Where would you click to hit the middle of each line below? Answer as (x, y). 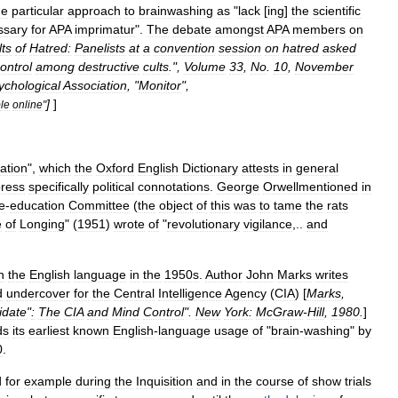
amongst (239, 29)
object (176, 205)
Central (134, 293)
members (319, 29)
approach (94, 11)
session (240, 48)
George (238, 187)
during (93, 381)
